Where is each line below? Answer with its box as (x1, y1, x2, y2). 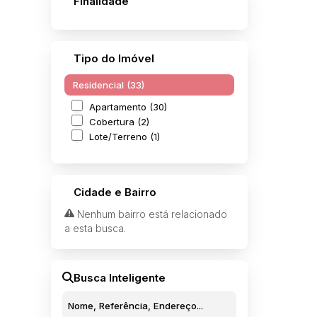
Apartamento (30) (89, 100, 167, 113)
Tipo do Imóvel (74, 51, 154, 65)
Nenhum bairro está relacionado (74, 208, 227, 220)
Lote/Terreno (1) (89, 130, 160, 142)
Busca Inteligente (74, 270, 166, 284)
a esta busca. (64, 222, 126, 234)
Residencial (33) (73, 79, 144, 91)
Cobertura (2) (89, 115, 149, 127)
